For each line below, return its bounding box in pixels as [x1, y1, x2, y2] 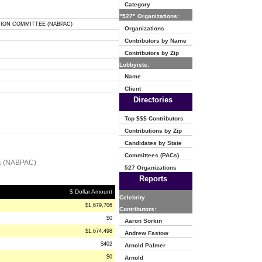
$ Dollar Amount [70, 188, 112, 195]
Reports [139, 174, 167, 183]
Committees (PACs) [119, 152, 179, 158]
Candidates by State [119, 140, 182, 146]
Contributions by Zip [119, 127, 182, 134]
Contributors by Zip [119, 50, 179, 56]
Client [119, 85, 141, 92]
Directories [133, 95, 173, 104]
